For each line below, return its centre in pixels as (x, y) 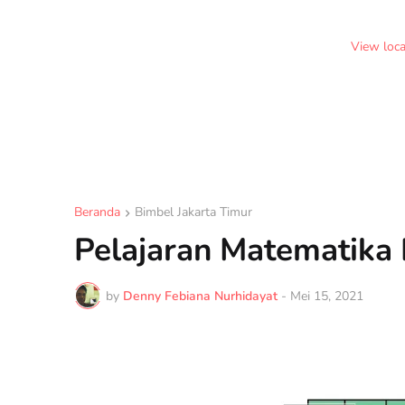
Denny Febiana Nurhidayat (200, 296)
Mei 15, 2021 (327, 296)
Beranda (97, 212)
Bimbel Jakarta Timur (193, 212)
